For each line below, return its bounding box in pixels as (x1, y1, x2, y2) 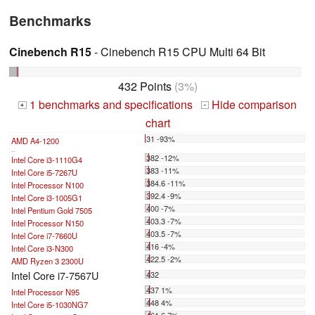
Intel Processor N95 (11, 285, 79, 297)
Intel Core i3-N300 (11, 242, 73, 254)
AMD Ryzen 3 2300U (11, 255, 84, 266)
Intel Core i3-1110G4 (11, 153, 82, 165)
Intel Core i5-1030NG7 (11, 298, 88, 310)
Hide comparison (209, 96, 297, 112)
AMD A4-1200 (11, 134, 59, 146)
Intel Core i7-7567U (11, 267, 98, 283)
